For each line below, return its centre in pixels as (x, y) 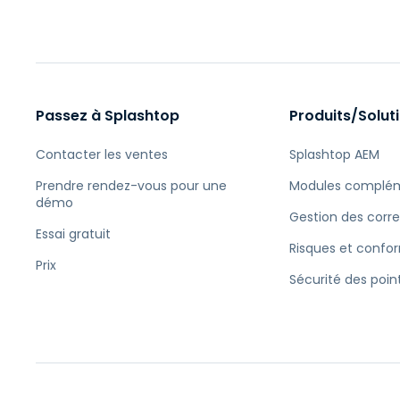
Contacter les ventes (102, 154)
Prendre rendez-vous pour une (131, 186)
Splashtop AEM (334, 154)
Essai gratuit (73, 234)
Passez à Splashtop (108, 116)
